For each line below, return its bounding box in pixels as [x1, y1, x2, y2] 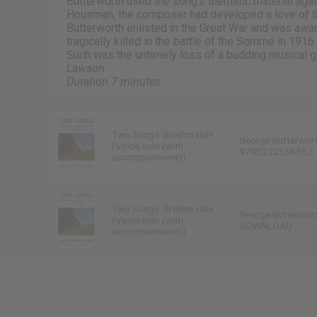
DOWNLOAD [238, 220, 292, 232]
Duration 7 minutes [67, 74, 161, 88]
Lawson [67, 61, 105, 75]
